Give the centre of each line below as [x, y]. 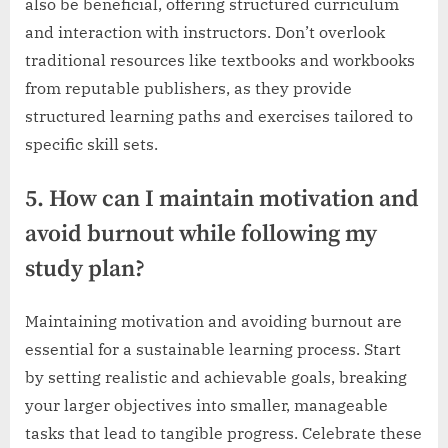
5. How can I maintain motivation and [222, 199]
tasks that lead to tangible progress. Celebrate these [223, 433]
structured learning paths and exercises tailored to [219, 115]
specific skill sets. [91, 143]
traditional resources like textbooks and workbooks [220, 59]
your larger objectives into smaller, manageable [206, 405]
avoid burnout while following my [201, 234]
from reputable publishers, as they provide [188, 87]
